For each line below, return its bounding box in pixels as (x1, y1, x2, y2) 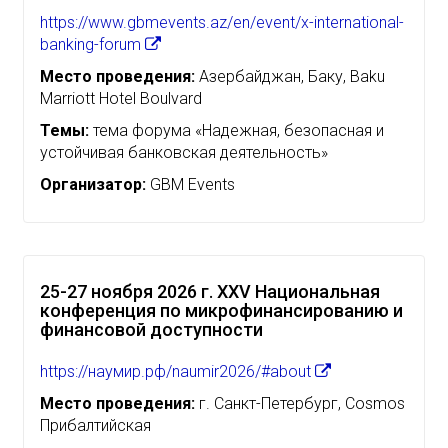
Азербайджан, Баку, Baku (195, 66, 385, 86)
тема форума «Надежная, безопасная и (89, 120, 384, 140)
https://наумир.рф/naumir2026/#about (40, 361, 315, 381)
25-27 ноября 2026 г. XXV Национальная (40, 280, 380, 302)
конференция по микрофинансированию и (40, 299, 403, 321)
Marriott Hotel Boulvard (40, 88, 202, 108)
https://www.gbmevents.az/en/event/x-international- (40, 12, 404, 32)
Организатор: (40, 174, 146, 194)
